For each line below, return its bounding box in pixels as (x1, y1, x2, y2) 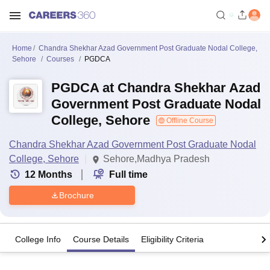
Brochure (58, 190, 94, 200)
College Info (15, 234, 61, 245)
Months (38, 169, 72, 180)
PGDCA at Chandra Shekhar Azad (51, 80, 260, 95)
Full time (109, 169, 148, 180)
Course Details (73, 234, 129, 245)
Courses (46, 55, 74, 63)
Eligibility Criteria (141, 234, 204, 245)
